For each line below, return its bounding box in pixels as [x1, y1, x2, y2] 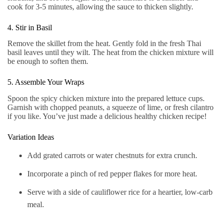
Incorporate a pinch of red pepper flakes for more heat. [27, 169, 197, 178]
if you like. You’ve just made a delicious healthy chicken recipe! [7, 112, 207, 121]
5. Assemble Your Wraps [7, 78, 84, 87]
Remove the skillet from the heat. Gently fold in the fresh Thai [7, 39, 201, 48]
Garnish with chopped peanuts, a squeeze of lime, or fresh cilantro [7, 103, 214, 112]
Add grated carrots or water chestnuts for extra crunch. [27, 151, 197, 160]
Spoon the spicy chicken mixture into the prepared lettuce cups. [7, 94, 205, 103]
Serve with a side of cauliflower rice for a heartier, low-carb [27, 187, 213, 196]
